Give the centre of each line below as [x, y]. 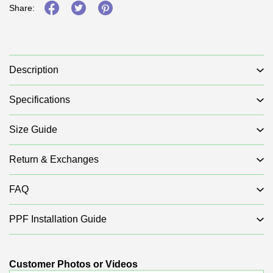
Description [34, 70]
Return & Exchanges [54, 159]
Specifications [40, 100]
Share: [22, 8]
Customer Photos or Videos [73, 264]
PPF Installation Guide [58, 219]
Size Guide [33, 129]
